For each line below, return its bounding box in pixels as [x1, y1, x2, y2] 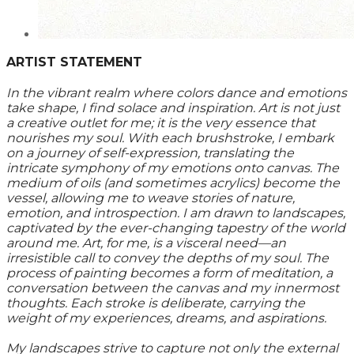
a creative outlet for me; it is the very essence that [6, 115, 315, 131]
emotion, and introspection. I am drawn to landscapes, [6, 205, 345, 221]
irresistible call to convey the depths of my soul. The [6, 250, 329, 266]
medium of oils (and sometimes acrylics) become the [6, 175, 340, 191]
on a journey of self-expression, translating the [6, 145, 294, 161]
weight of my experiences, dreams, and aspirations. [6, 311, 326, 326]
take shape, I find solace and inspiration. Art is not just [6, 100, 340, 116]
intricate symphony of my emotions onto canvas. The [6, 160, 339, 176]
